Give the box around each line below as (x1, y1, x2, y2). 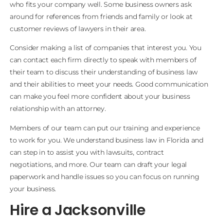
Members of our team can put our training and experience (10, 123, 200, 132)
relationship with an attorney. (10, 104, 106, 113)
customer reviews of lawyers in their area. (10, 24, 146, 33)
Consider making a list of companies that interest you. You (10, 43, 201, 53)
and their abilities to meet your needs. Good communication (10, 80, 208, 89)
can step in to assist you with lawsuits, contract (10, 147, 164, 157)
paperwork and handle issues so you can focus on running (10, 172, 200, 181)
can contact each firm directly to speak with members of (10, 55, 197, 65)
